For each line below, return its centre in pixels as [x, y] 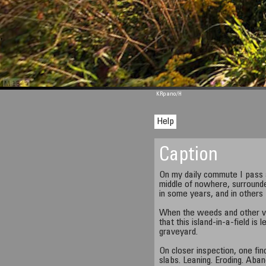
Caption [189, 156]
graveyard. [179, 232]
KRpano [167, 94]
